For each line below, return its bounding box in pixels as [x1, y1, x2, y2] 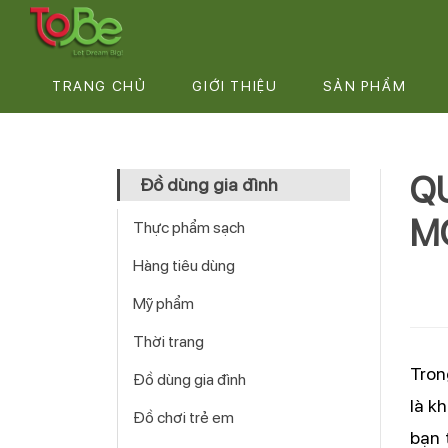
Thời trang [133, 332, 204, 351]
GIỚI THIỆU [192, 78, 278, 94]
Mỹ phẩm [133, 294, 194, 313]
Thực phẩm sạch [133, 218, 245, 237]
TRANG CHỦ [52, 78, 147, 94]
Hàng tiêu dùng [133, 256, 235, 275]
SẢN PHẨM [323, 78, 407, 94]
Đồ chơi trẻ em [133, 408, 234, 427]
